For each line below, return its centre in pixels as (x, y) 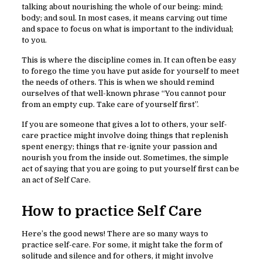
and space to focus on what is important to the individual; (127, 29)
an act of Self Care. (56, 180)
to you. (34, 40)
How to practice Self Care (111, 211)
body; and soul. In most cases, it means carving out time (124, 18)
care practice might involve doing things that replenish (125, 136)
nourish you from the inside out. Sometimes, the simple (125, 158)
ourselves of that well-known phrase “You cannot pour (124, 94)
